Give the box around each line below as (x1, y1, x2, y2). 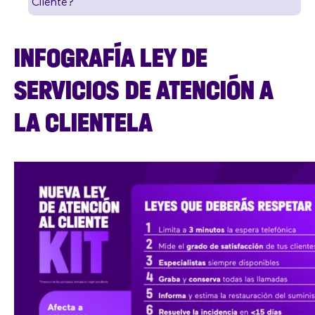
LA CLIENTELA (14, 105, 153, 139)
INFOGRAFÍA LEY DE (14, 41, 207, 74)
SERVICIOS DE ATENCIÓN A (14, 73, 272, 106)
